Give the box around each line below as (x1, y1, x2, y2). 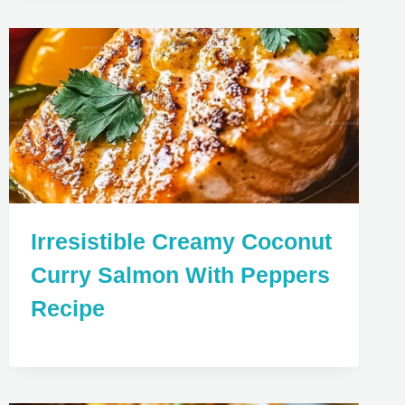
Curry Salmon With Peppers (30, 261, 330, 287)
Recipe (30, 295, 105, 321)
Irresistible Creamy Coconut (30, 228, 332, 254)
